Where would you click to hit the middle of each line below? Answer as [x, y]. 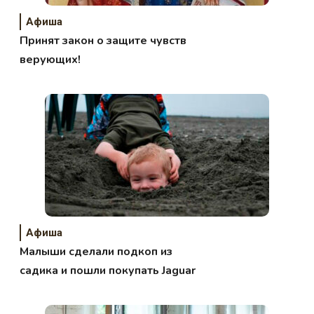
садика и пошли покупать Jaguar [108, 270]
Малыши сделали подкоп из [96, 251]
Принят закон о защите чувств [103, 40]
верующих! [50, 59]
